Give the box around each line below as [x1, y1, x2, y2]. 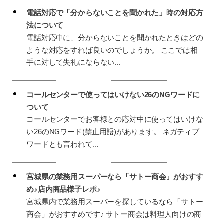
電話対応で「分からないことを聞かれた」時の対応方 [26, 8, 203, 17]
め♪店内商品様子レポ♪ [26, 184, 101, 193]
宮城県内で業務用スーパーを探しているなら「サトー [26, 197, 203, 206]
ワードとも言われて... [26, 140, 99, 149]
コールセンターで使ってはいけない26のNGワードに [26, 90, 200, 99]
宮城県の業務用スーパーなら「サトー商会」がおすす [26, 172, 203, 181]
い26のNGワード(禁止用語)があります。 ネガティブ [26, 127, 199, 136]
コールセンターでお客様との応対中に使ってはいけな [26, 115, 203, 124]
